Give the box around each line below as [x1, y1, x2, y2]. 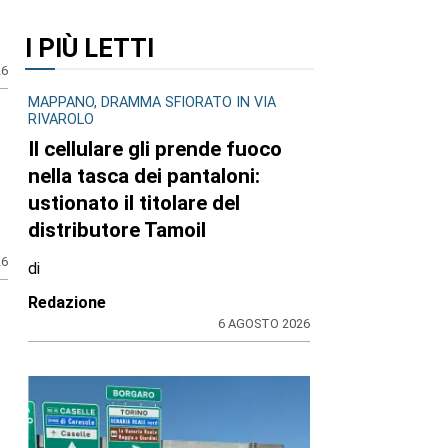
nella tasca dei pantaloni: [28, 164, 260, 189]
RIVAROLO [28, 111, 94, 129]
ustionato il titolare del [28, 191, 240, 216]
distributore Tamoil [28, 218, 206, 243]
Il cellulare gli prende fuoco [28, 137, 282, 162]
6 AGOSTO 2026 [218, 316, 311, 332]
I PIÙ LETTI [24, 32, 154, 63]
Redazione [28, 293, 106, 313]
